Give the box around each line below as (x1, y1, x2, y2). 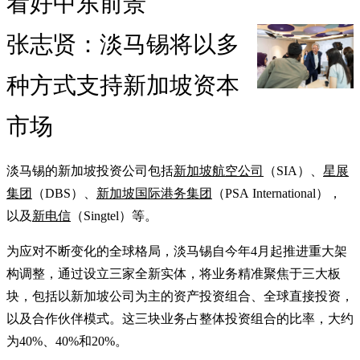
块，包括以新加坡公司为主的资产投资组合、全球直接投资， (6, 289, 354, 304)
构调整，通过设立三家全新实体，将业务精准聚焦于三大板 (6, 267, 341, 281)
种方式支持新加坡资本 (6, 72, 239, 99)
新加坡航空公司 (174, 164, 264, 178)
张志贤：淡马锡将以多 (6, 31, 239, 58)
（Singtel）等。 (71, 209, 157, 223)
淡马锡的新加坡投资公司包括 (6, 164, 174, 178)
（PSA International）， (212, 186, 342, 201)
